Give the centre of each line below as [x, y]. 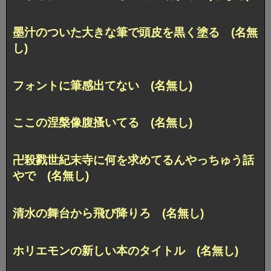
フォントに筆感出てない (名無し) [103, 85]
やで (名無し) [51, 176]
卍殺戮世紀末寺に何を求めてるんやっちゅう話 [133, 160]
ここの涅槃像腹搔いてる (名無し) [103, 123]
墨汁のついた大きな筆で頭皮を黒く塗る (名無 [135, 32]
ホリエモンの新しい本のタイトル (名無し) [126, 251]
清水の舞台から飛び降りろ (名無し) [108, 214]
